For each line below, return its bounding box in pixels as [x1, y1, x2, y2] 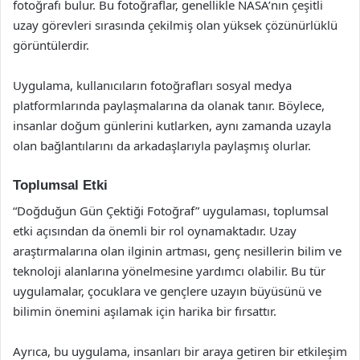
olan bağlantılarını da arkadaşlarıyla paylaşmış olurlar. [13, 137, 311, 153]
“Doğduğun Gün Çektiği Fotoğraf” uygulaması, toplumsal [13, 202, 329, 219]
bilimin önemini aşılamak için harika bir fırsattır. [13, 303, 276, 319]
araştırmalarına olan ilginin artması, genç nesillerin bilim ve [13, 243, 342, 259]
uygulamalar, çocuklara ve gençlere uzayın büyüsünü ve [13, 283, 321, 299]
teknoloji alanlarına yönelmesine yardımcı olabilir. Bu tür [13, 263, 325, 279]
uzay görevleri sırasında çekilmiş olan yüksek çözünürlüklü [13, 16, 337, 33]
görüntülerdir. [13, 36, 89, 53]
